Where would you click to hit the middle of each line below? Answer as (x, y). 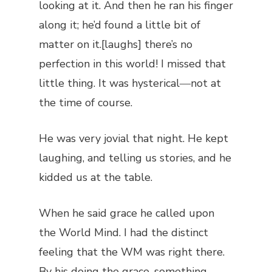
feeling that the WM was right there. (132, 252)
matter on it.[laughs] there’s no (116, 44)
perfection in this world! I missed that (132, 64)
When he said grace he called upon (127, 213)
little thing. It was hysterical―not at (130, 83)
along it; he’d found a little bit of (120, 25)
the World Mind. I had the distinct (124, 233)
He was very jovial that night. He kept (134, 138)
